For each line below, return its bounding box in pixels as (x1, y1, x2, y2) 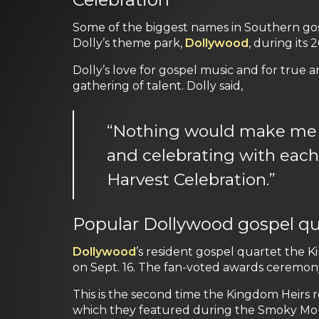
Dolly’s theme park (73, 36, 180, 50)
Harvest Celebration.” (107, 169, 276, 189)
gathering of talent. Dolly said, (73, 79, 243, 93)
